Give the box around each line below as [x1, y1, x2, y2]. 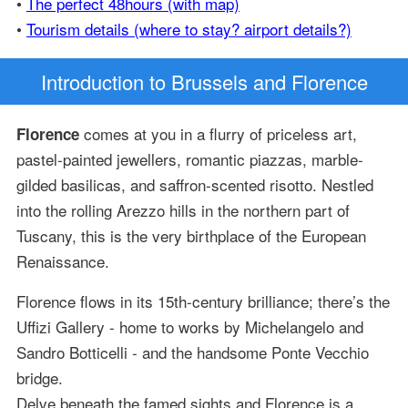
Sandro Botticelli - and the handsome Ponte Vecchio [15, 341, 369, 364]
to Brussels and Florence [143, 67, 368, 97]
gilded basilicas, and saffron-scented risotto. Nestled [15, 173, 373, 197]
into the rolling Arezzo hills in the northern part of [15, 199, 350, 222]
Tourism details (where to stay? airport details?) [25, 17, 352, 40]
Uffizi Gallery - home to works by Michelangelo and [15, 315, 363, 339]
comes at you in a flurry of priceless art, [78, 122, 357, 146]
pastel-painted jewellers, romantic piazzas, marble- [15, 148, 363, 171]
